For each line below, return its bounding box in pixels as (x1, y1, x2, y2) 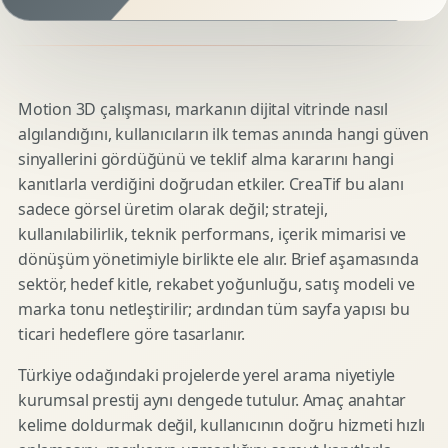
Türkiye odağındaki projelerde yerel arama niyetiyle (18, 364, 396, 386)
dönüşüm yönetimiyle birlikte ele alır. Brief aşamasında (18, 248, 419, 270)
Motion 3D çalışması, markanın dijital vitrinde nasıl (18, 98, 389, 120)
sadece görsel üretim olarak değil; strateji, (18, 198, 328, 220)
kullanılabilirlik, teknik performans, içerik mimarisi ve (18, 223, 407, 245)
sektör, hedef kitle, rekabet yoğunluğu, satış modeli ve (18, 273, 415, 295)
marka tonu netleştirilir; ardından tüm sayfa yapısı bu (18, 298, 410, 320)
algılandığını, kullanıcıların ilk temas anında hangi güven (18, 123, 429, 145)
